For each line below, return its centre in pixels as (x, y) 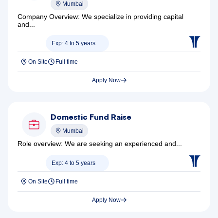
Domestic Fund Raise (91, 117)
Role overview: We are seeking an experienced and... (100, 144)
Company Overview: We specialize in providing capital (100, 17)
